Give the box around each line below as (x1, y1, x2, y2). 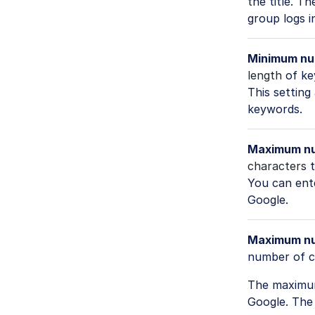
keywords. (247, 102, 302, 117)
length (247, 68, 282, 83)
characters (247, 159, 307, 174)
